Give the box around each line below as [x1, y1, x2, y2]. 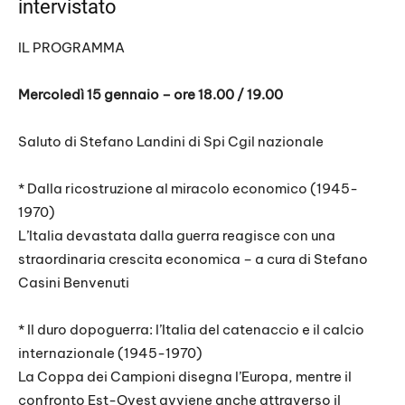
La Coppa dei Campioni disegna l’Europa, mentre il [18, 368, 352, 386]
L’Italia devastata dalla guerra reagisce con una [18, 227, 335, 245]
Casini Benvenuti [18, 274, 129, 292]
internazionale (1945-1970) [18, 344, 202, 363]
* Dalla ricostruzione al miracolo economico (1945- [18, 180, 358, 198]
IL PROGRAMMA [18, 39, 125, 57]
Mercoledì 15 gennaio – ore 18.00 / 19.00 [18, 86, 283, 104]
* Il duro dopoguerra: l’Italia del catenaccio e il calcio [18, 321, 364, 339]
